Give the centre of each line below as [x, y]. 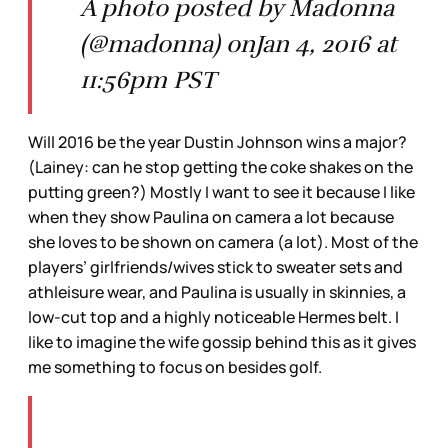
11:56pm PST [148, 79]
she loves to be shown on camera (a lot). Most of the [223, 241]
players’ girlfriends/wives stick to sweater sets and [215, 266]
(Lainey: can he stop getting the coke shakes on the [220, 166]
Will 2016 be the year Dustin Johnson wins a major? [217, 141]
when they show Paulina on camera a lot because [211, 216]
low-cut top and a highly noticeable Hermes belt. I [213, 316]
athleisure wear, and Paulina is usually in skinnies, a [217, 291]
